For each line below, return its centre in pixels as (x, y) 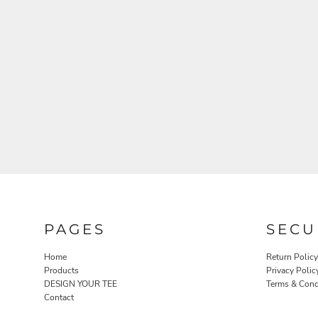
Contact (59, 297)
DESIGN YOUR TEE (81, 284)
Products (61, 270)
